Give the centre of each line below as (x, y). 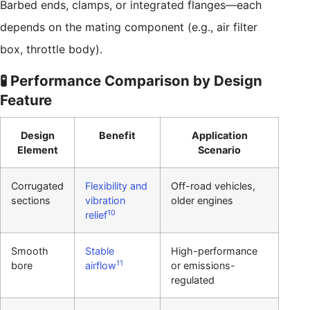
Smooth (30, 251)
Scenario (219, 150)
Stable (100, 251)
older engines (202, 201)
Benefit (117, 136)
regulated (193, 280)
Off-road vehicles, (213, 186)
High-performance (214, 251)
